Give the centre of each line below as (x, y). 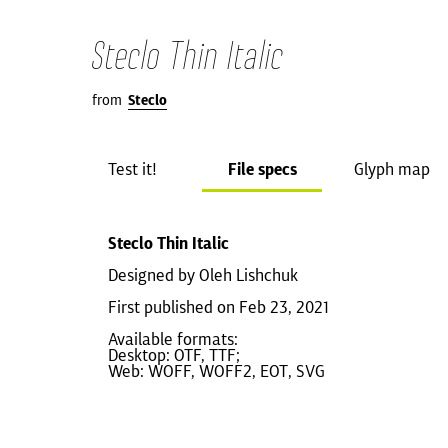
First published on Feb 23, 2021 (218, 307)
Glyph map (392, 169)
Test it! (132, 169)
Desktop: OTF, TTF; (174, 355)
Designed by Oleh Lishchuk (203, 275)
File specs (262, 169)
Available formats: (173, 339)
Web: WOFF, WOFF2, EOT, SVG (216, 371)
